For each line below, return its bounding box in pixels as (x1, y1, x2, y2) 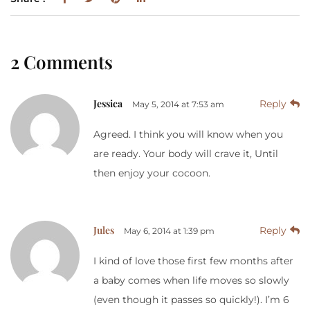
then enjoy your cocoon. (93, 166, 210, 179)
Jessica (93, 96, 122, 110)
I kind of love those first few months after (93, 254, 293, 267)
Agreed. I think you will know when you (93, 127, 283, 140)
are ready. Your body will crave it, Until (93, 147, 278, 160)
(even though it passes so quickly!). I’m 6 (93, 293, 289, 306)
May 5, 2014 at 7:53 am (132, 98, 224, 109)
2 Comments (10, 49, 113, 74)
